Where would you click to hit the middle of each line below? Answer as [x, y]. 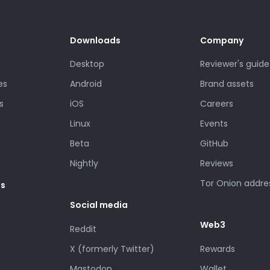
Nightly [84, 164]
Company [222, 40]
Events [214, 124]
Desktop [87, 64]
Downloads [95, 40]
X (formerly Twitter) [112, 249]
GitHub [214, 144]
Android [86, 84]
